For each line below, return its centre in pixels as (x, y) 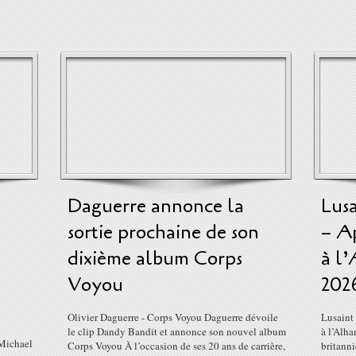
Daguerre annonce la (156, 206)
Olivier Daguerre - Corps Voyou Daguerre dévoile (173, 317)
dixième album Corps (155, 259)
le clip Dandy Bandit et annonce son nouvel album (177, 331)
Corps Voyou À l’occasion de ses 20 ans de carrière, (176, 346)
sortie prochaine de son (163, 232)
